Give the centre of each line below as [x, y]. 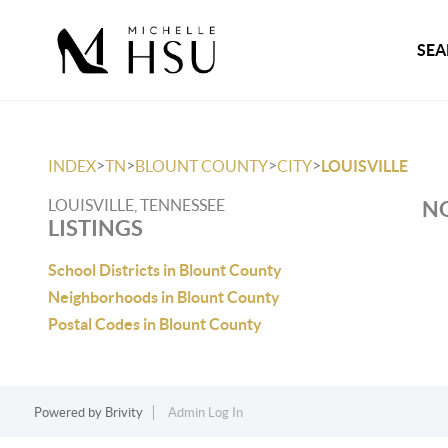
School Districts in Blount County [165, 270]
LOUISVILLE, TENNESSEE [136, 205]
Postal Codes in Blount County [155, 324]
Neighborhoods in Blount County [164, 297]
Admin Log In [205, 412]
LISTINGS [95, 227]
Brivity [123, 412]
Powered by [69, 412]
